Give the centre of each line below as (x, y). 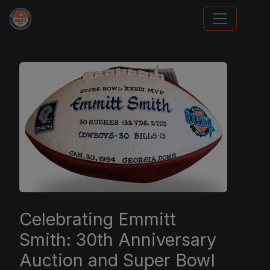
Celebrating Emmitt (98, 219)
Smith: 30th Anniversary (118, 239)
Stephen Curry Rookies (76, 27)
